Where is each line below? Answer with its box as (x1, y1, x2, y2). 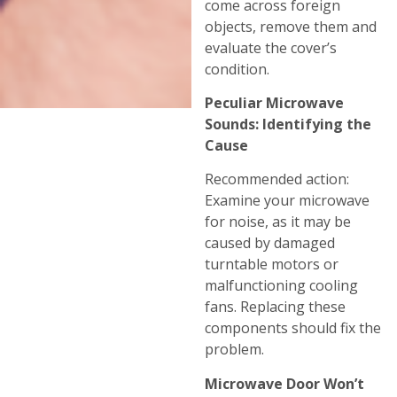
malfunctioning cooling (205, 276, 359, 296)
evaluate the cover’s (205, 37, 338, 58)
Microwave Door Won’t (205, 373, 365, 393)
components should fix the (205, 318, 382, 339)
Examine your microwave (205, 191, 370, 211)
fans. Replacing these (205, 297, 346, 317)
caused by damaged (205, 233, 336, 253)
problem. (205, 339, 265, 360)
